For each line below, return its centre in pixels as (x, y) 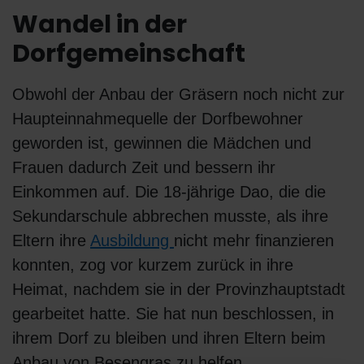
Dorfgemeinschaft (129, 54)
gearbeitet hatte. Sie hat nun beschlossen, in (173, 314)
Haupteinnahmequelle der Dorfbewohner (158, 119)
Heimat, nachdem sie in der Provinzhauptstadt (179, 290)
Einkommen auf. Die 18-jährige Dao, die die (169, 192)
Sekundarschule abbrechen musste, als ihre (170, 217)
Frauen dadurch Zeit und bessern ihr (144, 168)
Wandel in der (100, 25)
